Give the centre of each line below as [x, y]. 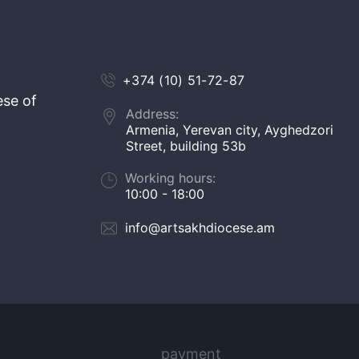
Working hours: [170, 178]
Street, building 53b [186, 146]
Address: [152, 114]
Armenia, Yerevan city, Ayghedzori [230, 130]
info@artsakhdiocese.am [200, 228]
